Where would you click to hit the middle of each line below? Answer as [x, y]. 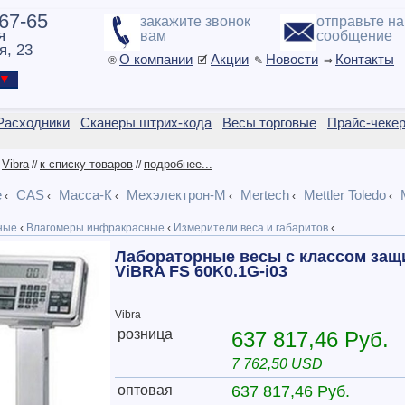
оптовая [145, 391]
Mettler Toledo [345, 195]
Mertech [265, 195]
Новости [292, 59]
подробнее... [178, 164]
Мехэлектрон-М [176, 195]
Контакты [365, 59]
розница [145, 334]
